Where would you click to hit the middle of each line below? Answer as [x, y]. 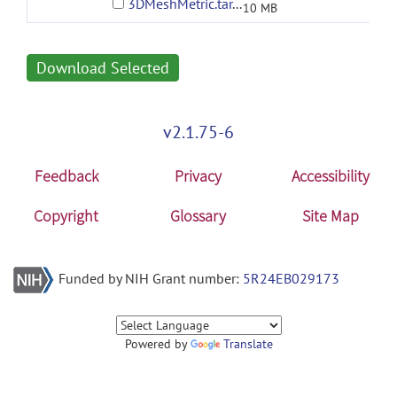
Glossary [198, 216]
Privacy [198, 176]
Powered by [157, 344]
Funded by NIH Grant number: [151, 278]
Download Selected [103, 68]
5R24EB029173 [291, 278]
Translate [248, 344]
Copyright [66, 216]
